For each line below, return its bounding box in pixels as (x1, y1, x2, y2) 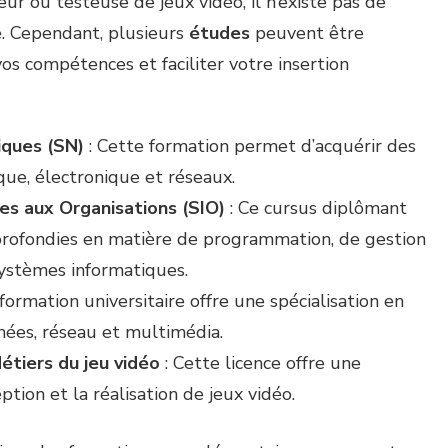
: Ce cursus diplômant (225, 195, 407, 220)
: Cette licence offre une (160, 350, 361, 375)
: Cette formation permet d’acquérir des (84, 133, 416, 158)
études (189, 20, 250, 45)
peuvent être (250, 20, 364, 45)
